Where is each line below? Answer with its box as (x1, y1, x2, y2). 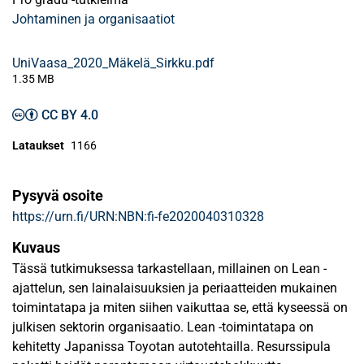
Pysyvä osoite (12, 187, 103, 204)
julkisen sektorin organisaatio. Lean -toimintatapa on (12, 319, 314, 335)
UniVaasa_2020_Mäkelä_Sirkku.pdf (12, 55, 214, 71)
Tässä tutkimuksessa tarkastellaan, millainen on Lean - (12, 261, 327, 276)
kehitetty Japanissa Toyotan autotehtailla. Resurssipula (12, 339, 331, 354)
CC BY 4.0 (41, 107, 98, 123)
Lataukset (12, 139, 64, 152)
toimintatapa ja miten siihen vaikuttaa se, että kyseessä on (12, 300, 348, 315)
